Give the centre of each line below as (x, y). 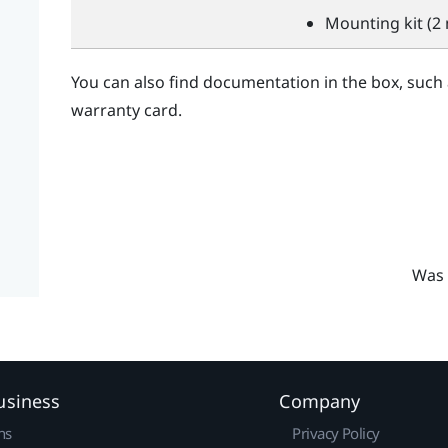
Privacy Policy (336, 432)
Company (320, 400)
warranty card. (126, 110)
